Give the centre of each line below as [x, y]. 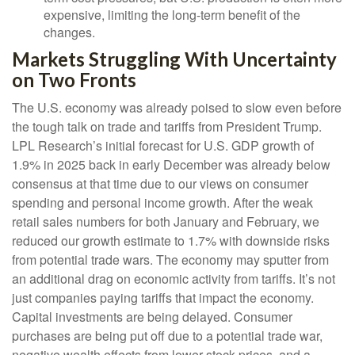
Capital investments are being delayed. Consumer [152, 317]
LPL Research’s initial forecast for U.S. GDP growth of [163, 146]
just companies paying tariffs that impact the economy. [163, 298]
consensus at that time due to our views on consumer [160, 184]
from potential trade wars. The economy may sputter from [170, 260]
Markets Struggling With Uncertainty [174, 59]
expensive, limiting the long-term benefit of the [172, 15]
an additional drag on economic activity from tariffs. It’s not [174, 279]
